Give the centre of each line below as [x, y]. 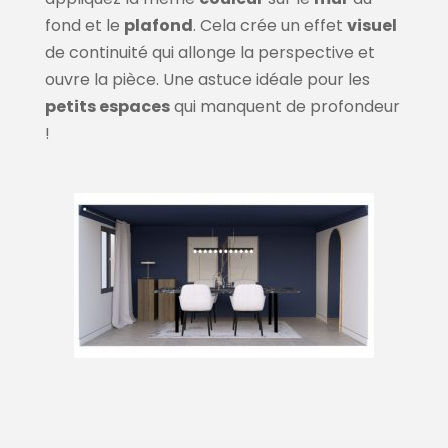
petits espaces [107, 107]
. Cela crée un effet [269, 26]
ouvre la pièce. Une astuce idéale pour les [207, 80]
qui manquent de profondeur [284, 107]
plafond [158, 26]
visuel [371, 26]
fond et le [84, 26]
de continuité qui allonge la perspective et [209, 53]
